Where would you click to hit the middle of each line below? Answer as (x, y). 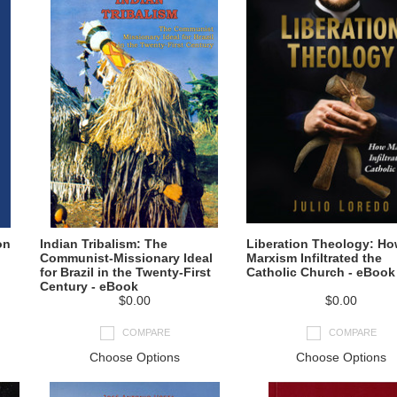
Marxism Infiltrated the (314, 258)
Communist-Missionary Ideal (126, 258)
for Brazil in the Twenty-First (125, 272)
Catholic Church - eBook (321, 272)
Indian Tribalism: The (104, 244)
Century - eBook (89, 286)
